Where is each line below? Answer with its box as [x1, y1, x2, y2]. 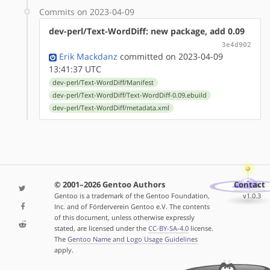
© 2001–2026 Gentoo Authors [54, 180, 165, 190]
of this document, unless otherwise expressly [54, 213, 195, 222]
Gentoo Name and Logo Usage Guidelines [67, 234, 198, 244]
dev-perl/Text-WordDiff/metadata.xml [52, 103, 170, 112]
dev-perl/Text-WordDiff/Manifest [52, 78, 154, 87]
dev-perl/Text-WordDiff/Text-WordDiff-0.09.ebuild [52, 90, 207, 99]
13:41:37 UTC [49, 63, 101, 75]
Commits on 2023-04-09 [39, 5, 134, 17]
